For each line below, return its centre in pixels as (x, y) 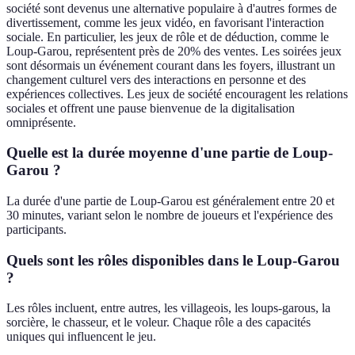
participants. (36, 229)
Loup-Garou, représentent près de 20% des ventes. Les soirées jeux (174, 51)
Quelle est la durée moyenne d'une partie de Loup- (170, 153)
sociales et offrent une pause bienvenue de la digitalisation (151, 108)
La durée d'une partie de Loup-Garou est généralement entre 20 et (170, 200)
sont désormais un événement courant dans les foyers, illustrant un (171, 65)
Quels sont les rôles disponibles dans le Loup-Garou (173, 260)
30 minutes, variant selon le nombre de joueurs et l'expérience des (170, 215)
